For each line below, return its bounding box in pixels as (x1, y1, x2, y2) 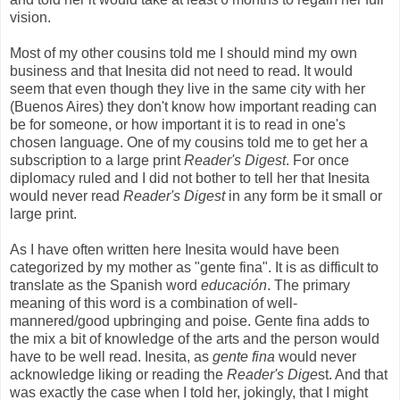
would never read (10, 187, 123, 204)
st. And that (318, 366, 387, 382)
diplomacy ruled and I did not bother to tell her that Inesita (10, 170, 370, 186)
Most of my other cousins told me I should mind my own (10, 45, 357, 61)
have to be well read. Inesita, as (10, 348, 212, 364)
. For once (286, 152, 349, 168)
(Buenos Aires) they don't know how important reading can (10, 98, 377, 114)
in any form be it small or (229, 187, 382, 204)
